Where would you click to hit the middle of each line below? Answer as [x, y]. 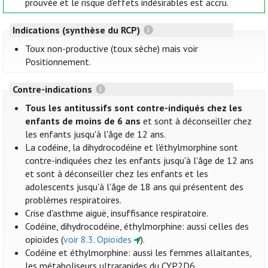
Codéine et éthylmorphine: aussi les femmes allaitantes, [138, 253]
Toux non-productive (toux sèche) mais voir [112, 49]
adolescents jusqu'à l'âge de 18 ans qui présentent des [135, 187]
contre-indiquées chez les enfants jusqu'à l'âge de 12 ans [140, 161]
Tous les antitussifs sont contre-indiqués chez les [134, 108]
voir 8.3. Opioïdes [98, 240]
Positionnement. [58, 62]
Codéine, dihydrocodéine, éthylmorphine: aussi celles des [137, 226]
